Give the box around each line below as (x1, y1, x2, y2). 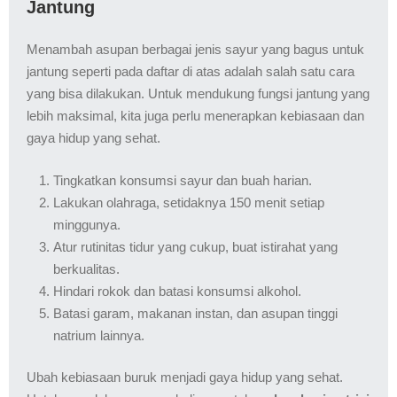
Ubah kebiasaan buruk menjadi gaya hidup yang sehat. (27, 370, 343, 385)
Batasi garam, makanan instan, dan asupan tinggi (53, 305, 338, 321)
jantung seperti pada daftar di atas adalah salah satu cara (27, 64, 354, 80)
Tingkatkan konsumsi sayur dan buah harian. (53, 172, 312, 188)
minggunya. (53, 216, 121, 232)
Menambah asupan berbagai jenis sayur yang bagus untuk (27, 42, 364, 58)
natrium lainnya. (53, 327, 144, 343)
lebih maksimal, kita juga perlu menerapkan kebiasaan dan (27, 108, 364, 124)
